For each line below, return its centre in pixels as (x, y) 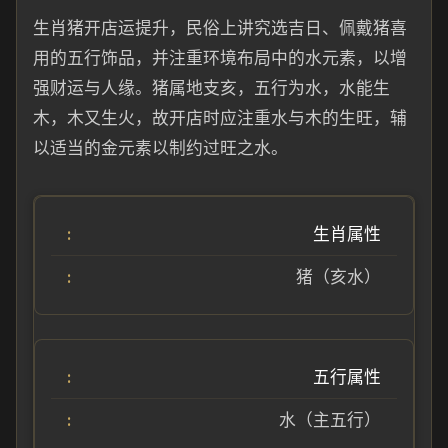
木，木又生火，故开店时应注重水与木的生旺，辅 (220, 118)
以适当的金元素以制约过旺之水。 (160, 148)
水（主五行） (330, 420)
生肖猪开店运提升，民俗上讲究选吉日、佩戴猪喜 (220, 28)
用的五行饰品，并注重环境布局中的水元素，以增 (220, 58)
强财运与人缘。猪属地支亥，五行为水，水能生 (211, 88)
